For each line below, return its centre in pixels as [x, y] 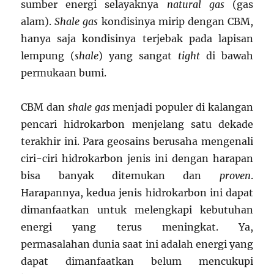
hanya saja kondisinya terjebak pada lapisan [137, 39]
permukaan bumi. [64, 73]
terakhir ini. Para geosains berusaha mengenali [137, 141]
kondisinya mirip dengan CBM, [176, 21]
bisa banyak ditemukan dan [120, 176]
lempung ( [48, 56]
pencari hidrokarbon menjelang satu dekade [137, 124]
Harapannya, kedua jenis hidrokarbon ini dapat [137, 193]
